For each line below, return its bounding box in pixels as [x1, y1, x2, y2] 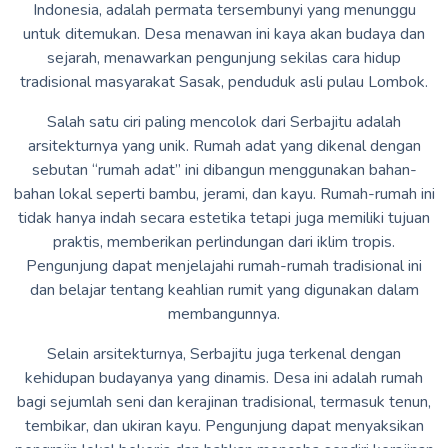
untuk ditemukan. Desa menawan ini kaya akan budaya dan [23, 22, 425, 45]
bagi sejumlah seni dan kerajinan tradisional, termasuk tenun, [17, 390, 431, 413]
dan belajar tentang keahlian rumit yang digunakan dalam [29, 278, 419, 301]
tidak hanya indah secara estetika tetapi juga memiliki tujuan [18, 206, 430, 229]
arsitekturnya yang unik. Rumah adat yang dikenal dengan [27, 134, 421, 157]
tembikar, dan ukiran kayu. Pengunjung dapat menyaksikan [24, 414, 424, 437]
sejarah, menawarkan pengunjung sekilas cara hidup [47, 46, 401, 69]
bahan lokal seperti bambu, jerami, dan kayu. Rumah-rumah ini [13, 182, 435, 205]
